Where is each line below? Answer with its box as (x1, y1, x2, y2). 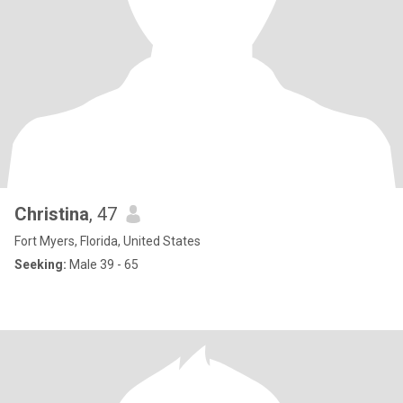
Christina (14, 203, 89, 225)
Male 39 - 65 (67, 257, 139, 272)
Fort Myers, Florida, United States (14, 234, 201, 248)
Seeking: (14, 257, 67, 272)
